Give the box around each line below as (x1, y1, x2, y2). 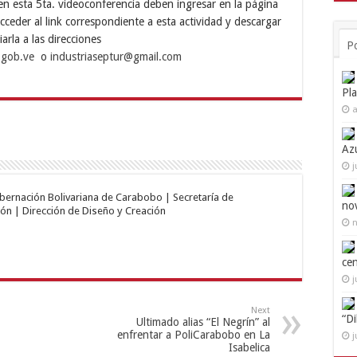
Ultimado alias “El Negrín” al (136, 315, 270, 328)
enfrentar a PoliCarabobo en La (117, 328, 270, 341)
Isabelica (229, 340, 270, 354)
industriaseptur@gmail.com (50, 49, 182, 63)
